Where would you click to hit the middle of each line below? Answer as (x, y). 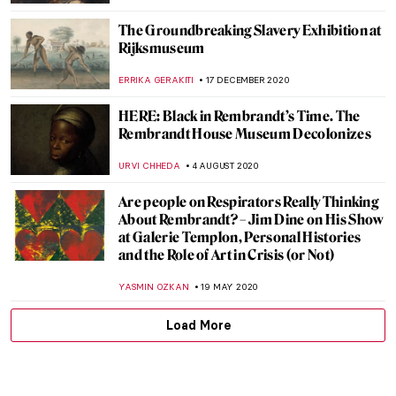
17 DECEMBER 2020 (247, 80)
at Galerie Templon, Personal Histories (240, 237)
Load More (198, 325)
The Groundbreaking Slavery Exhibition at (250, 30)
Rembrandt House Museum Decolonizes (245, 134)
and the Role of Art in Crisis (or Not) (227, 255)
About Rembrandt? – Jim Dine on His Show (251, 220)
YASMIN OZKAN (154, 287)
